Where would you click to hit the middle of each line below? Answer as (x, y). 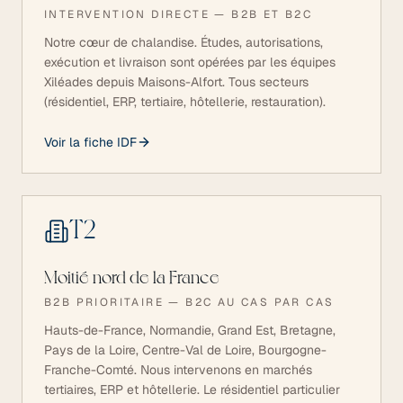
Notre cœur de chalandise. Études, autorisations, (184, 42)
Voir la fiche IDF (90, 142)
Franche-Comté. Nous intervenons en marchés (178, 369)
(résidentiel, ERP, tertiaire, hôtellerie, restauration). (185, 101)
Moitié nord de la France (132, 278)
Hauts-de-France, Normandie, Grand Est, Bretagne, (190, 330)
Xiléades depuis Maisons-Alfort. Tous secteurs (176, 81)
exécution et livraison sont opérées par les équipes (190, 62)
